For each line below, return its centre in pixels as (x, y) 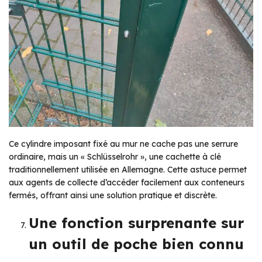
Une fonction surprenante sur (136, 223)
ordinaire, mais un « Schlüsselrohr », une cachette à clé (115, 156)
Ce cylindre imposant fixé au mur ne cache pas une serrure (123, 144)
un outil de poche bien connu (136, 244)
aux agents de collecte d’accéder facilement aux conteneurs (127, 182)
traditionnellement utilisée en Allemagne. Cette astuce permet (128, 169)
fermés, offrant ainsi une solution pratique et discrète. (113, 195)
